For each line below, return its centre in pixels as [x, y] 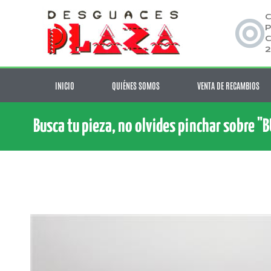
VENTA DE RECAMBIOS [228, 85]
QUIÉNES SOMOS [135, 85]
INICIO [64, 85]
